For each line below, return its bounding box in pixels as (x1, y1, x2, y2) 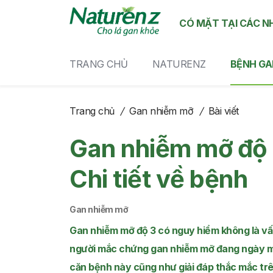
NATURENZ (152, 58, 206, 70)
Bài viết (208, 105, 239, 117)
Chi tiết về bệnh (69, 164, 247, 194)
